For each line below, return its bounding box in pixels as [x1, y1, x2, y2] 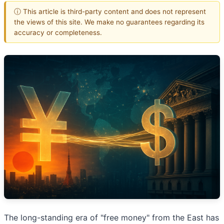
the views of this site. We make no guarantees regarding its [14, 17, 204, 26]
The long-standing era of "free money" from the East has [4, 212, 219, 223]
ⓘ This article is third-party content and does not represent [14, 7, 206, 15]
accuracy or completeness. [14, 28, 102, 36]
